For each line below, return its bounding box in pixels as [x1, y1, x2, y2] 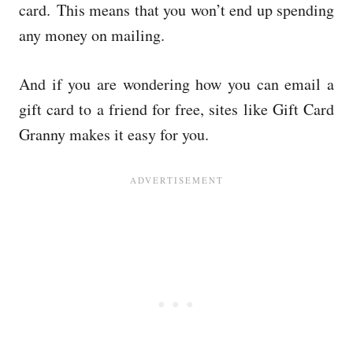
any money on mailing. [19, 24, 165, 46]
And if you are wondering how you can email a [19, 72, 334, 95]
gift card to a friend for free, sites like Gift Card [19, 98, 334, 120]
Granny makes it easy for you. [19, 123, 209, 145]
